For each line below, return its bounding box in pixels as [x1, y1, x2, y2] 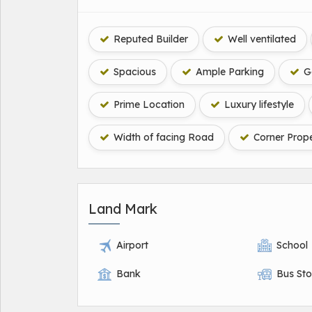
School [276, 239, 309, 251]
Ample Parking [193, 65, 264, 78]
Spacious [111, 65, 156, 78]
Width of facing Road [111, 131, 214, 143]
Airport [116, 239, 148, 251]
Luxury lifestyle [221, 98, 294, 111]
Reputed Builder [111, 33, 188, 45]
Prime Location [111, 98, 185, 111]
